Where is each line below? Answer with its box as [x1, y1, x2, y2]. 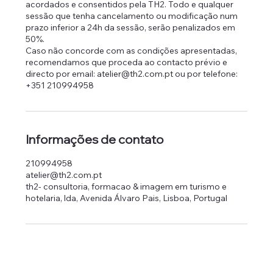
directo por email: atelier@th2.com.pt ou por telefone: [26, 68, 238, 79]
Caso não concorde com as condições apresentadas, [26, 44, 238, 56]
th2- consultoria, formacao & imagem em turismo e [26, 180, 227, 192]
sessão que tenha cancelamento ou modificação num [26, 10, 238, 21]
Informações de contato [26, 131, 165, 147]
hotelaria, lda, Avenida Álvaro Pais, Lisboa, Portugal [26, 192, 228, 204]
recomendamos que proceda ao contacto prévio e [26, 56, 228, 68]
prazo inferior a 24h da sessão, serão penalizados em [26, 21, 236, 33]
